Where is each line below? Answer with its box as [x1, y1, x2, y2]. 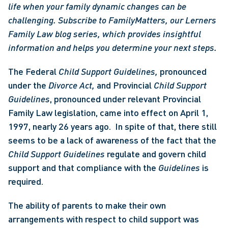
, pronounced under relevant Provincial [50, 93, 201, 104]
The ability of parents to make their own [8, 199, 166, 211]
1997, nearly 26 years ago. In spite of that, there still [8, 121, 217, 132]
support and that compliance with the [8, 162, 158, 173]
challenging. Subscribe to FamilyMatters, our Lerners [8, 14, 216, 25]
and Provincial [97, 79, 154, 91]
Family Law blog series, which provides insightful [8, 28, 201, 39]
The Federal [8, 66, 59, 77]
